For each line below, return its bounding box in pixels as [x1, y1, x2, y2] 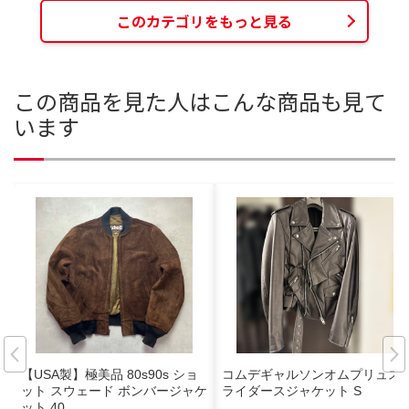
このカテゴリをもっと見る [117, 9, 292, 32]
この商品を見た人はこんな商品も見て [14, 84, 386, 117]
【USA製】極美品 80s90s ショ [21, 367, 198, 383]
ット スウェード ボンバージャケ [21, 383, 207, 399]
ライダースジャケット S [222, 383, 362, 399]
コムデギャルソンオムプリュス [222, 367, 401, 383]
